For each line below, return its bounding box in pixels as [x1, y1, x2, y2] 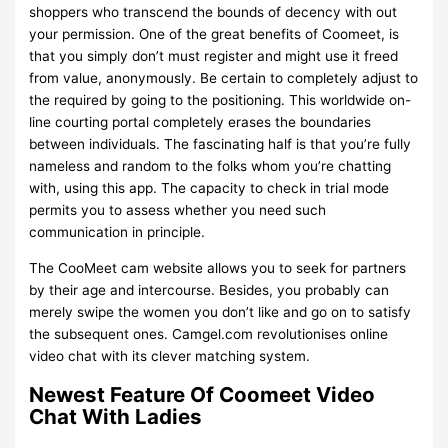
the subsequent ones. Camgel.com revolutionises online [29, 326, 389, 343]
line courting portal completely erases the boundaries [29, 114, 372, 131]
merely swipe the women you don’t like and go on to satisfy [29, 304, 412, 321]
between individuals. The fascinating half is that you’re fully [29, 136, 412, 153]
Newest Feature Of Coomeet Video [29, 382, 376, 408]
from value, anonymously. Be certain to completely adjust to [29, 70, 419, 87]
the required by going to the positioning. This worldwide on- [29, 92, 412, 109]
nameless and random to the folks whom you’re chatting [29, 158, 392, 175]
